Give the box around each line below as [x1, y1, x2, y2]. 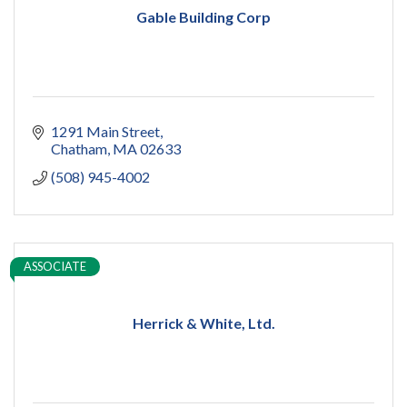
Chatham [51, 140, 107, 158]
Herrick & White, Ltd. [132, 314, 275, 333]
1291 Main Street [51, 123, 160, 141]
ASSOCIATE [24, 259, 86, 274]
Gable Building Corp [136, 8, 271, 26]
